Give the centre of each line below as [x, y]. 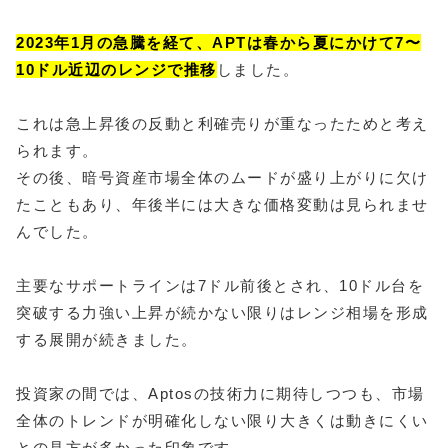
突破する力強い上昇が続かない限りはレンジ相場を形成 [222, 313]
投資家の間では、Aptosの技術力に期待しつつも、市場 [220, 394]
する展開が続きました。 [107, 340]
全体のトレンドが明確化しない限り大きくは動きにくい [222, 421]
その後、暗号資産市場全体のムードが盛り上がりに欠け [222, 178]
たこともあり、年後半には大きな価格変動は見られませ [222, 205]
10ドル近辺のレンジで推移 [116, 70]
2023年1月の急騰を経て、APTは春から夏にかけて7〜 [218, 43]
